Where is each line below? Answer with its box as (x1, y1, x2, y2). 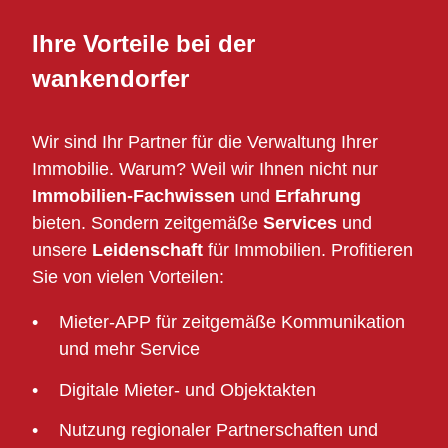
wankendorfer (32, 66, 189, 93)
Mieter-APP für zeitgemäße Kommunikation (59, 312, 405, 333)
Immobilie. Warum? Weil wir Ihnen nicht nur (32, 159, 378, 180)
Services (263, 213, 337, 234)
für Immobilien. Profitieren (203, 240, 413, 261)
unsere (32, 240, 92, 261)
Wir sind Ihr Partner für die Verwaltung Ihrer (32, 132, 378, 153)
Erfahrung (275, 186, 361, 207)
